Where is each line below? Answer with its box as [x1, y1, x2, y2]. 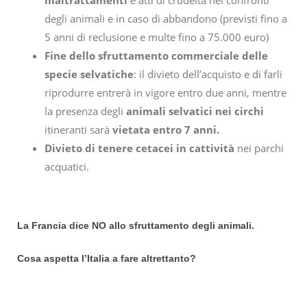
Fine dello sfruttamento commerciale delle [45, 49, 268, 63]
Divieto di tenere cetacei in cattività [45, 141, 234, 156]
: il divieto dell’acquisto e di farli [134, 67, 282, 82]
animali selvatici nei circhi [123, 104, 264, 119]
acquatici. [45, 160, 89, 174]
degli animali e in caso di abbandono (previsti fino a [45, 12, 287, 26]
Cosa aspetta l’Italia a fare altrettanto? [17, 253, 196, 265]
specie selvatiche [45, 67, 134, 82]
